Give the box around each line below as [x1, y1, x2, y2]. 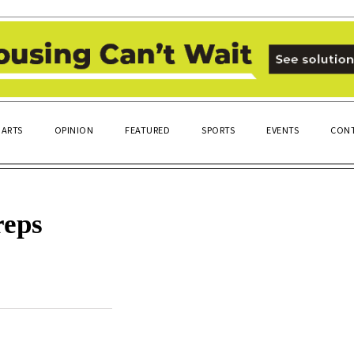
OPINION [54, 122, 93, 136]
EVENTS [266, 122, 299, 136]
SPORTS [201, 122, 235, 136]
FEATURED [125, 122, 170, 136]
